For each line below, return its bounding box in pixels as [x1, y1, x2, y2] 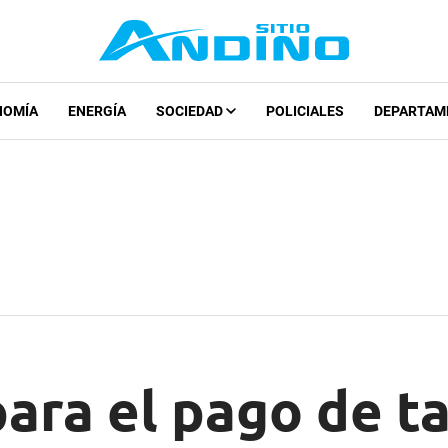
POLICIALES [265, 103, 344, 120]
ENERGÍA [67, 103, 126, 120]
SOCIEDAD [155, 103, 226, 120]
